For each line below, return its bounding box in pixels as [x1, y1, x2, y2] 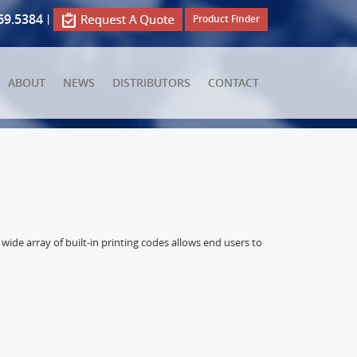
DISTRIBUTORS [112, 75, 190, 90]
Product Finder [193, 12, 260, 25]
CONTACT [208, 75, 259, 90]
